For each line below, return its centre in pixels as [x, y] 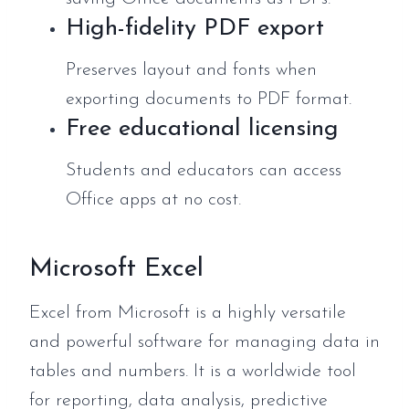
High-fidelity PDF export [195, 28]
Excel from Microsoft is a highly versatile [188, 313]
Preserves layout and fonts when [191, 70]
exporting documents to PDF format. [209, 99]
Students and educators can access [204, 170]
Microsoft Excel [116, 269]
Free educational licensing [202, 129]
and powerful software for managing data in [204, 342]
